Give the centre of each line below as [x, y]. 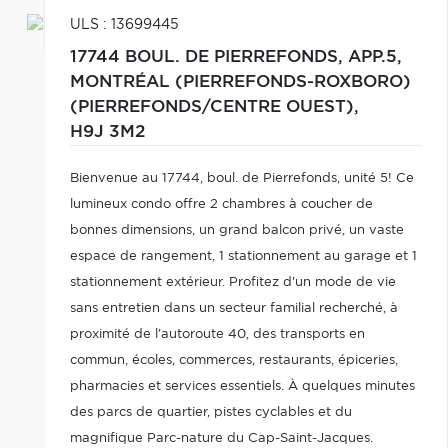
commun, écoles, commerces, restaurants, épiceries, [233, 360]
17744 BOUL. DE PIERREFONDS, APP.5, [235, 57]
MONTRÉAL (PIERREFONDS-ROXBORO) [240, 82]
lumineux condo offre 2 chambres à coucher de [221, 204]
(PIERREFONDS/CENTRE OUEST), [214, 107]
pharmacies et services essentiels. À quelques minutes [242, 386]
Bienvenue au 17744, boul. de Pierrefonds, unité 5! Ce [241, 178]
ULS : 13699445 [124, 25]
